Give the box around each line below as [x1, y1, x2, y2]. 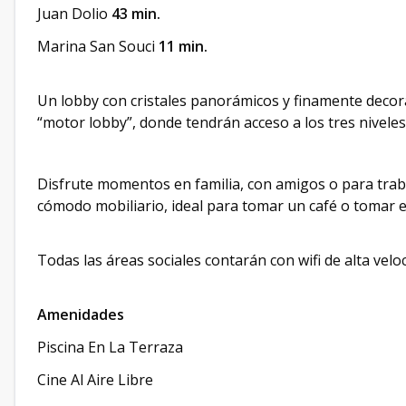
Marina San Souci [37, 36, 155, 56]
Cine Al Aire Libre [37, 370, 153, 390]
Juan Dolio [37, 4, 111, 24]
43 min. [111, 4, 160, 24]
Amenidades [37, 304, 124, 324]
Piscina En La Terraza [37, 337, 183, 357]
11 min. [155, 36, 208, 56]
